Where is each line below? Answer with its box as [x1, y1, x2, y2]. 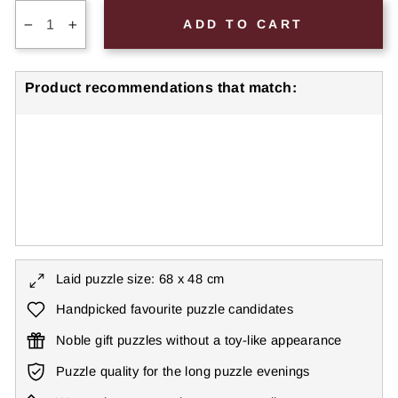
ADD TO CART [183, 17, 304, 31]
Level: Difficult [180, 167, 266, 181]
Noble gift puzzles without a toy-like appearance [56, 333, 342, 347]
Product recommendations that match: [25, 80, 297, 95]
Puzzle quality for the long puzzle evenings [56, 364, 310, 378]
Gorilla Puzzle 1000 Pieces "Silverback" [120, 129, 336, 141]
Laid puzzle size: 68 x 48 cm [56, 272, 225, 286]
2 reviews [202, 187, 259, 200]
